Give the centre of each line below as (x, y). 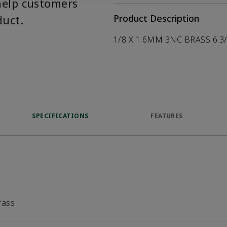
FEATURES (167, 116)
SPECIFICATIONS (60, 116)
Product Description (156, 18)
